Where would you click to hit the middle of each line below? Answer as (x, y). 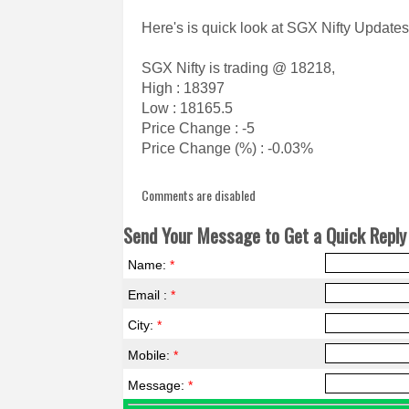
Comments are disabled (199, 195)
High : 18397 (184, 88)
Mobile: (151, 355)
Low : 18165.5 (188, 108)
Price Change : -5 (199, 128)
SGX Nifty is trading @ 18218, (239, 68)
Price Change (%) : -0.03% (228, 148)
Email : (150, 295)
